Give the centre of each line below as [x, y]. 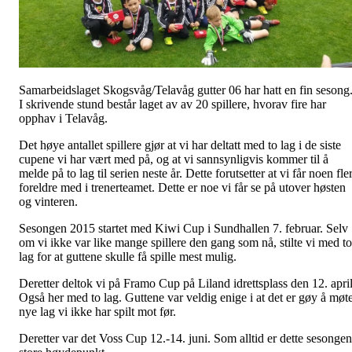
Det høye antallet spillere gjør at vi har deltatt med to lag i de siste [180, 145]
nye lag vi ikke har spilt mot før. [97, 311]
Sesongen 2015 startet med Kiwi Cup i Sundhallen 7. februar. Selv [183, 228]
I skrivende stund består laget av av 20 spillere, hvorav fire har [172, 104]
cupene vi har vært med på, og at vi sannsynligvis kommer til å [174, 159]
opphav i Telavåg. [63, 118]
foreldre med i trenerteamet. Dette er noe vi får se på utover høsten [182, 187]
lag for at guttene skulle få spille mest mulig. [128, 256]
